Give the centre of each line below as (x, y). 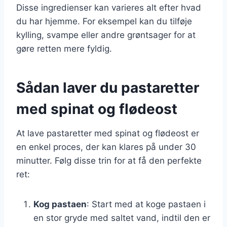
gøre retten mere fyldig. (64, 48)
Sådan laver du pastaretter (108, 87)
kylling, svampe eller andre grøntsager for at (106, 35)
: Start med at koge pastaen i (146, 204)
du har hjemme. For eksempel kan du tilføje (104, 21)
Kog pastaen (60, 204)
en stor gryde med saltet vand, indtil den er (122, 218)
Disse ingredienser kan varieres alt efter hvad (109, 7)
